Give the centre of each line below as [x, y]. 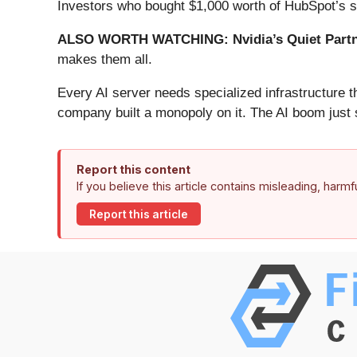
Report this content [133, 170]
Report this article [139, 214]
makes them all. [105, 60]
